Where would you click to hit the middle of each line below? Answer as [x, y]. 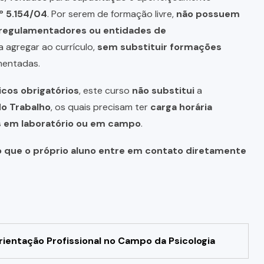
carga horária [181, 107]
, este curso [105, 90]
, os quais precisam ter [100, 107]
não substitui [163, 90]
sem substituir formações [159, 47]
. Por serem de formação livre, [111, 14]
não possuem [208, 14]
